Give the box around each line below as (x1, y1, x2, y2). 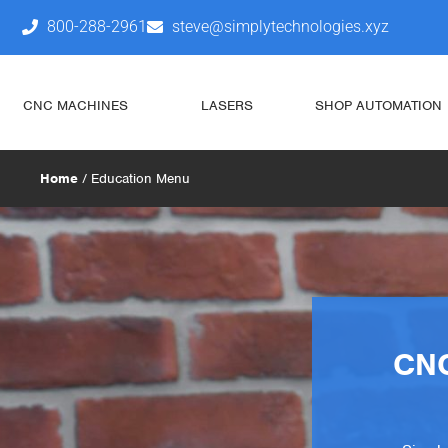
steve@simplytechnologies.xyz (172, 17, 389, 36)
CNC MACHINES (23, 96, 129, 114)
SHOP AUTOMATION (314, 96, 442, 114)
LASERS (200, 96, 253, 114)
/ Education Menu (78, 170, 190, 187)
